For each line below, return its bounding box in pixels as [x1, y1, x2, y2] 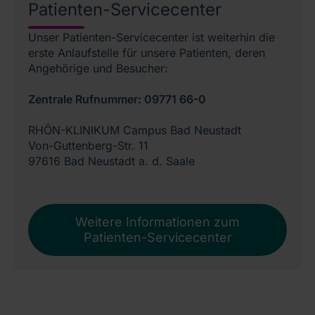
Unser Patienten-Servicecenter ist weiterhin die [28, 30, 275, 45]
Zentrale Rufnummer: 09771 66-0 [28, 92, 206, 107]
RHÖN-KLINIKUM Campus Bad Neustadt [28, 123, 241, 138]
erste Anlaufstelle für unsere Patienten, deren [28, 46, 265, 60]
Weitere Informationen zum [75, 214, 240, 230]
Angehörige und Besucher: [28, 61, 168, 76]
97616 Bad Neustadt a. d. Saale [28, 154, 195, 169]
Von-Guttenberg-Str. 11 [28, 139, 148, 153]
